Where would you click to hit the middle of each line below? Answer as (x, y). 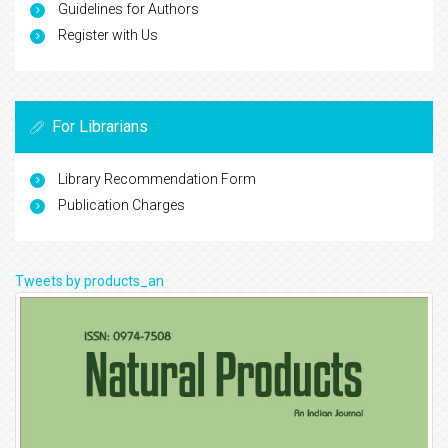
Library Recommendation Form (157, 179)
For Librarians (100, 127)
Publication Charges (121, 205)
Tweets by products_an (89, 281)
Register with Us (108, 35)
